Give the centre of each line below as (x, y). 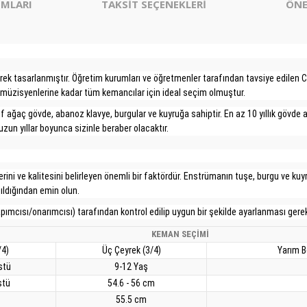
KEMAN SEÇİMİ (180, 234)
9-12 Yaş (131, 267)
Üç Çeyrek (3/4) (131, 250)
